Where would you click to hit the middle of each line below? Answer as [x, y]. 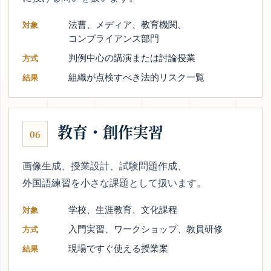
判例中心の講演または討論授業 [132, 57]
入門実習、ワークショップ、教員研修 [145, 229]
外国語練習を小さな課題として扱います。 [114, 183]
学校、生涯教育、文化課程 [123, 209]
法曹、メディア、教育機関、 [127, 24]
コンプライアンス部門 [114, 38]
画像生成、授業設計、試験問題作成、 [105, 166]
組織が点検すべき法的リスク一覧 [136, 77]
